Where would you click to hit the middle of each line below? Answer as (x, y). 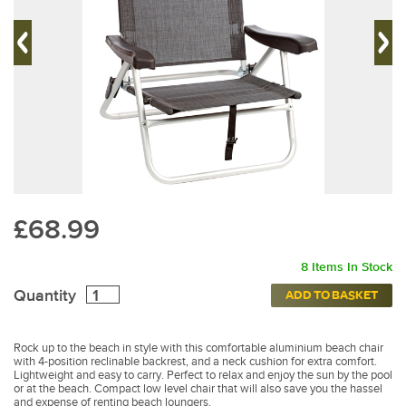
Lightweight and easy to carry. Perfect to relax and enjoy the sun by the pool (203, 375)
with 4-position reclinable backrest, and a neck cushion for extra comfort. (195, 362)
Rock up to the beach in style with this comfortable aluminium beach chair (198, 348)
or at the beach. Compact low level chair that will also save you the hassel (198, 389)
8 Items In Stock (347, 267)
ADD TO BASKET (332, 295)
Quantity (47, 295)
